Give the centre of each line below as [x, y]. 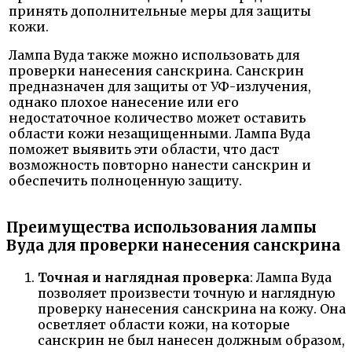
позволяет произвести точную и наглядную [187, 293]
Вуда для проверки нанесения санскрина [174, 246]
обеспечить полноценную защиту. [125, 181]
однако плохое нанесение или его [124, 103]
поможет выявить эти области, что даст [144, 150]
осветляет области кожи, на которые [164, 324]
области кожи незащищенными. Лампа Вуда [159, 134]
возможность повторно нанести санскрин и [160, 165]
